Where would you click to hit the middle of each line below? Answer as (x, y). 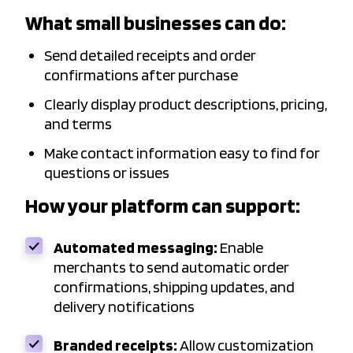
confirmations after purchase (141, 75)
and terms (78, 124)
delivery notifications (124, 307)
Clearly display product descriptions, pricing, (186, 104)
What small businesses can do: (157, 23)
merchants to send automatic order (171, 268)
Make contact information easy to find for (182, 153)
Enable (240, 248)
